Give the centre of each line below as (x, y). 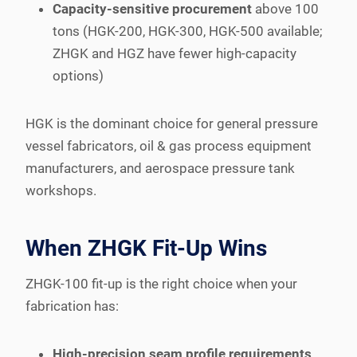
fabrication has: (72, 306)
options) (78, 75)
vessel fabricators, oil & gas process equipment (169, 145)
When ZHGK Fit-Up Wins (146, 248)
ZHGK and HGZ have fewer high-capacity (175, 53)
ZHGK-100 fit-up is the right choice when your (161, 283)
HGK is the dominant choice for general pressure (172, 123)
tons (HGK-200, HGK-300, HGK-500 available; (188, 31)
